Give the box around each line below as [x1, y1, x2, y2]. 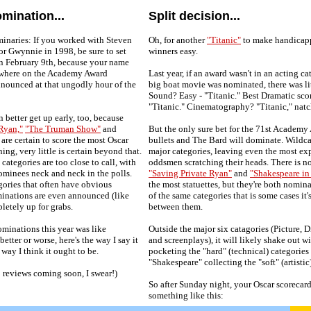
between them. [149, 201, 203, 212]
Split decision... [149, 9, 240, 23]
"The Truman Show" [25, 124, 101, 134]
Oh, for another [149, 35, 207, 45]
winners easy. [149, 46, 198, 56]
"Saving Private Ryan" [149, 168, 232, 178]
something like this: [149, 290, 224, 301]
